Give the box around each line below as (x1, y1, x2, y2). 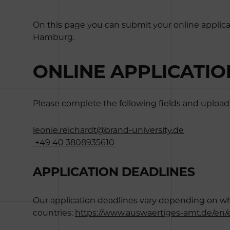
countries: (33, 208, 75, 218)
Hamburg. (33, 32, 74, 42)
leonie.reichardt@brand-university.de (33, 125, 184, 135)
